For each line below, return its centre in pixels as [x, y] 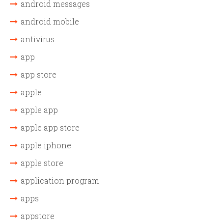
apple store [42, 163]
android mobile [50, 22]
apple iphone [46, 145]
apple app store [50, 128]
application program [60, 181]
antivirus [38, 39]
